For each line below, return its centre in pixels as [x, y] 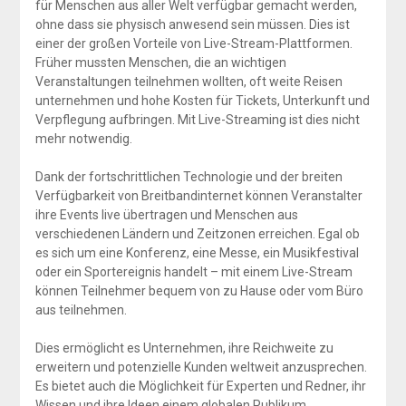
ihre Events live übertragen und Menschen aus [166, 214]
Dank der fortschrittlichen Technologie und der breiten [188, 176]
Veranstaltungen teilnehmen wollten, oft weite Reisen [188, 81]
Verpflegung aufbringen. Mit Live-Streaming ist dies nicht [197, 119]
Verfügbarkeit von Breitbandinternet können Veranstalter [198, 195]
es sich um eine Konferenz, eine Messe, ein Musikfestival [197, 252]
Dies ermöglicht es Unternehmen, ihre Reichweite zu [184, 348]
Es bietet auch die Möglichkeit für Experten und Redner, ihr [200, 386]
